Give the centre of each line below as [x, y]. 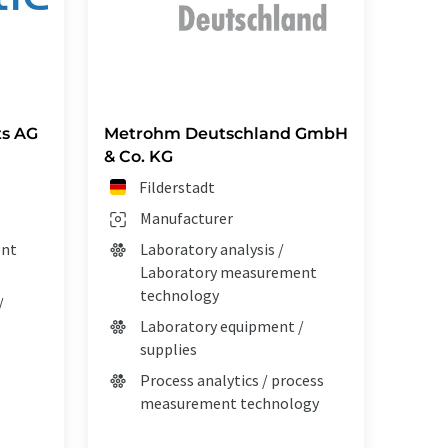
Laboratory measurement [228, 272]
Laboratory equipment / [222, 326]
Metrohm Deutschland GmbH [226, 134]
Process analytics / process [232, 380]
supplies [168, 349]
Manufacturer [186, 218]
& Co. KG [138, 157]
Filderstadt [177, 187]
